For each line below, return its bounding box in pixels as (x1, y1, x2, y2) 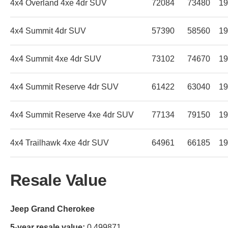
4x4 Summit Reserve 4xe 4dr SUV (10, 110, 134, 119)
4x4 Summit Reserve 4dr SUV (10, 82, 119, 91)
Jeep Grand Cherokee (10, 204, 95, 213)
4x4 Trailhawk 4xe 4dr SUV (10, 138, 109, 147)
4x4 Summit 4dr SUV (10, 26, 86, 35)
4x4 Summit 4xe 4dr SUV (10, 54, 101, 63)
